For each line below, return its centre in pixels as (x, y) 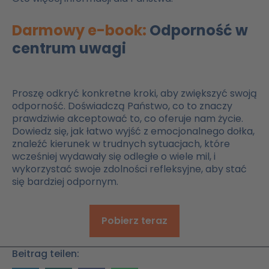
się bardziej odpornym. (65, 182)
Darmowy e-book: (81, 31)
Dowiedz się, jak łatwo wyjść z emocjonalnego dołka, (133, 131)
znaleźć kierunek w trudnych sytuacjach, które (121, 144)
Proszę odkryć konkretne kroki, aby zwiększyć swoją (134, 94)
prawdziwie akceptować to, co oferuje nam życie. (128, 119)
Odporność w (199, 31)
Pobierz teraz (134, 221)
